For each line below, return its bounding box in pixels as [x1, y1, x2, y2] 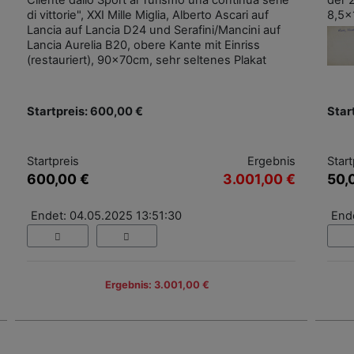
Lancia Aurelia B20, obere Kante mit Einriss [27, 38, 260, 53]
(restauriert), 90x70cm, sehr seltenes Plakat [27, 53, 266, 68]
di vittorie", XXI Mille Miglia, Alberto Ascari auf [27, 8, 269, 23]
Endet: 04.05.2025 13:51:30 [31, 209, 182, 224]
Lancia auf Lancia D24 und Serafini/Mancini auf [27, 23, 281, 38]
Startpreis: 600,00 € [27, 104, 143, 119]
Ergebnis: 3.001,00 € [105, 278, 209, 291]
